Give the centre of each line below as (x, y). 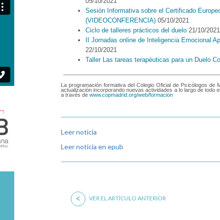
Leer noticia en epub (92, 146)
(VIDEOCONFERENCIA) (121, 20)
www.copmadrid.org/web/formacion (131, 95)
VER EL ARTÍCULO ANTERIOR (127, 198)
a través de (75, 95)
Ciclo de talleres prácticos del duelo (136, 30)
